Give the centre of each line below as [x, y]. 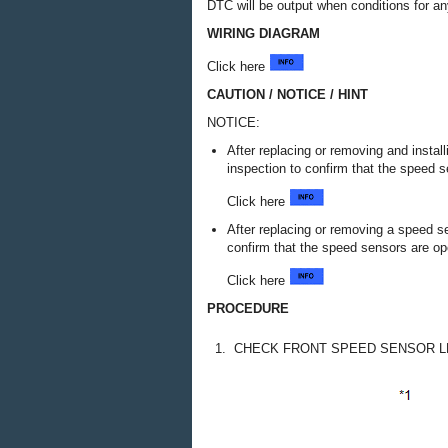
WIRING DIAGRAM [263, 33]
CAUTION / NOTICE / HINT [287, 94]
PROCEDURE [248, 308]
